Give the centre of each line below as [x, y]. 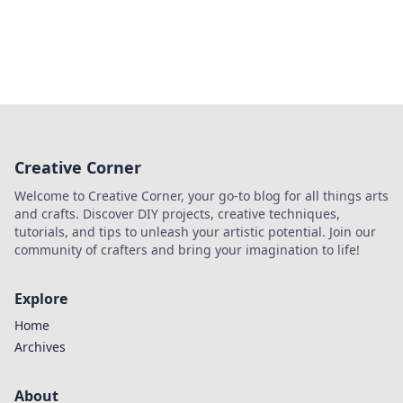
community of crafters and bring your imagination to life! [187, 250]
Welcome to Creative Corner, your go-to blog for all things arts [201, 196]
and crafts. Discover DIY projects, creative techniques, [177, 214]
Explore [41, 299]
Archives [40, 347]
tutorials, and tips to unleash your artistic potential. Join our [195, 232]
